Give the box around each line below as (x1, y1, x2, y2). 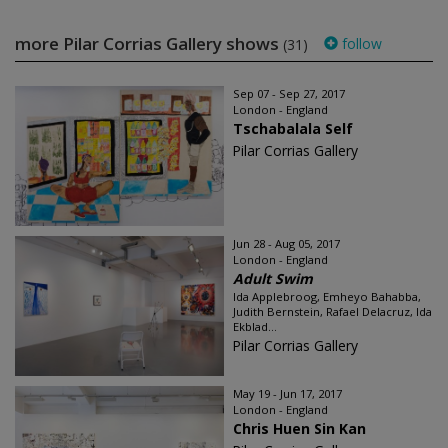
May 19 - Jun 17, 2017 (233, 386, 342, 402)
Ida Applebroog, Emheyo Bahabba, (233, 289, 421, 305)
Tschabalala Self (233, 119, 353, 139)
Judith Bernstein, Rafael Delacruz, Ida (233, 304, 432, 320)
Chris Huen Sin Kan (233, 419, 366, 439)
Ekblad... (233, 319, 277, 335)
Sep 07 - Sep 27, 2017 (233, 86, 345, 102)
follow (338, 34, 382, 54)
